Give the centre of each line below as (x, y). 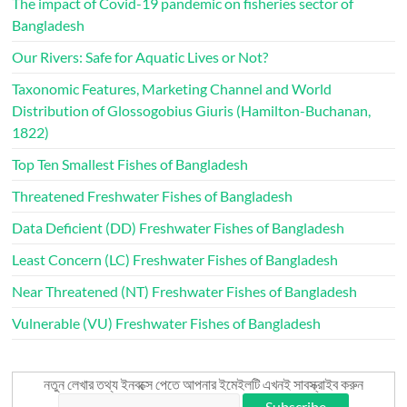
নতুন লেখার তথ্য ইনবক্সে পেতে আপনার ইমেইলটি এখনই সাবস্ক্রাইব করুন (203, 384)
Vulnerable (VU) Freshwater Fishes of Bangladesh (167, 323)
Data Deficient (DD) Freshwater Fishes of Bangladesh (179, 228)
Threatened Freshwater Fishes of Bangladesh (153, 196)
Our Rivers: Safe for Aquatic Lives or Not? (140, 57)
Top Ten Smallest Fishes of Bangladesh (130, 164)
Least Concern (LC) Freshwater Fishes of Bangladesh (175, 259)
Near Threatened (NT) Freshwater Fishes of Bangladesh (185, 291)
